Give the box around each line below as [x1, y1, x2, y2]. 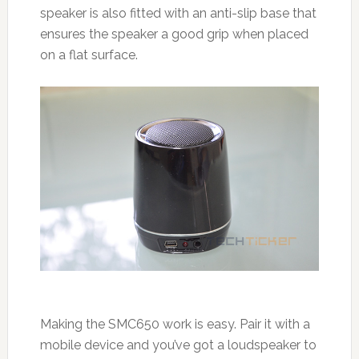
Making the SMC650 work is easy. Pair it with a [39, 317, 310, 333]
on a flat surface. [39, 46, 138, 63]
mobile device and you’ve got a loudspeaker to [39, 337, 317, 353]
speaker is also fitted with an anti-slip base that [39, 5, 317, 21]
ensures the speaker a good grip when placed [39, 26, 309, 42]
